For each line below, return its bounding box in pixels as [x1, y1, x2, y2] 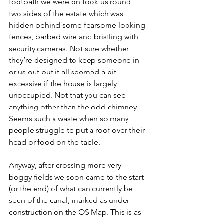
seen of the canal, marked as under [9, 196, 131, 205]
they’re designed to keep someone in [9, 55, 141, 65]
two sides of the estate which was [9, 9, 125, 18]
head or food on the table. [9, 137, 100, 147]
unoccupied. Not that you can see [9, 91, 127, 100]
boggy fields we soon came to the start [9, 172, 145, 182]
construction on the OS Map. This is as [9, 207, 143, 217]
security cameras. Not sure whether [9, 44, 131, 54]
